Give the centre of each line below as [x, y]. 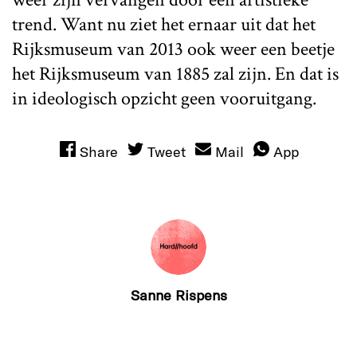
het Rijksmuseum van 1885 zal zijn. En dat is [175, 73]
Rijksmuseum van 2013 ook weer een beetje [173, 49]
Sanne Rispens [178, 295]
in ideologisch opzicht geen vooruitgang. [164, 98]
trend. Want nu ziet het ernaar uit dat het [164, 24]
